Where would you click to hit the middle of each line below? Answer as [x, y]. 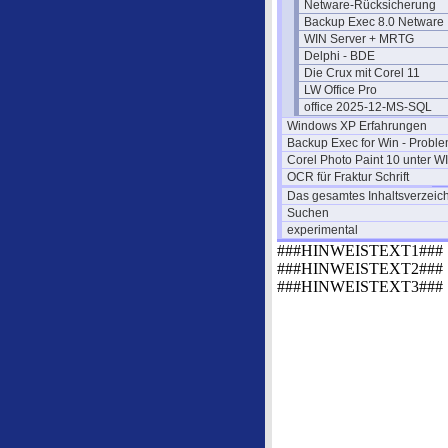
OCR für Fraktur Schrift [348, 177]
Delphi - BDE [339, 56]
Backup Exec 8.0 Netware [374, 22]
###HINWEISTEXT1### [360, 250]
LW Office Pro [340, 90]
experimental [322, 230]
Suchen [308, 213]
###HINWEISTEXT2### [360, 268]
